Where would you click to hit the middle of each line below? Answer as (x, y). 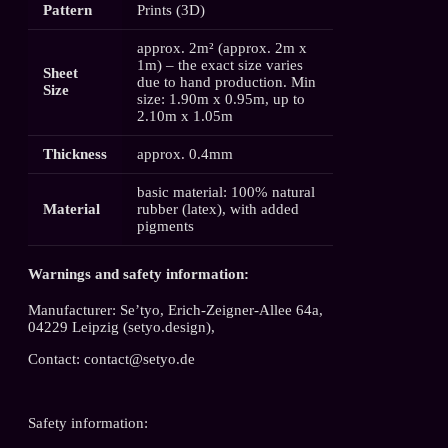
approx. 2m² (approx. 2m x (222, 47)
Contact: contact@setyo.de (111, 358)
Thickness (75, 153)
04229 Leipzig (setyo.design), (121, 326)
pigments (166, 225)
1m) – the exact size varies (220, 64)
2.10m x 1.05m (185, 115)
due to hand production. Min (227, 81)
